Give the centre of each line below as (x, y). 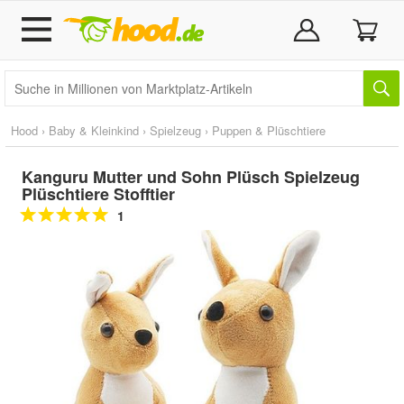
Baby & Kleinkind (94, 130)
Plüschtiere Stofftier (98, 194)
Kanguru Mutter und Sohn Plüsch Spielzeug (191, 177)
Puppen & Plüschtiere (269, 130)
